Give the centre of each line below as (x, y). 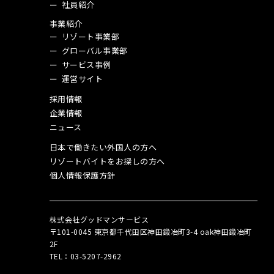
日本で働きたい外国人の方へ (103, 147)
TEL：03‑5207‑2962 (85, 256)
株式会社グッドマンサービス (99, 219)
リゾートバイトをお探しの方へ (107, 161)
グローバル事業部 (94, 50)
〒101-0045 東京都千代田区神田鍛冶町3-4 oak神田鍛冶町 (150, 231)
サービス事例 (86, 64)
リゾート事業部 (91, 36)
